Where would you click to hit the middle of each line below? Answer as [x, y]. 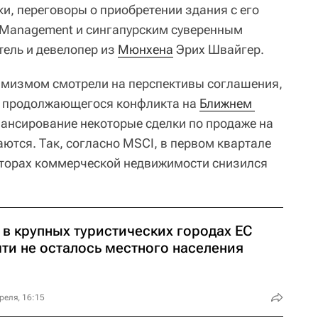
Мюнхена [146, 49]
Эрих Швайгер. [219, 49]
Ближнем [226, 103]
